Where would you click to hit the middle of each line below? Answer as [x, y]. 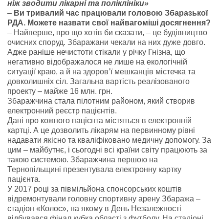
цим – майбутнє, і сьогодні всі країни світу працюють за [107, 150]
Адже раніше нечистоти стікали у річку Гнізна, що [96, 52]
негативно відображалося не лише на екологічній [97, 62]
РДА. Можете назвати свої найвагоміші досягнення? [109, 23]
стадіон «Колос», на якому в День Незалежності [94, 208]
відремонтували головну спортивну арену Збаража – [104, 199]
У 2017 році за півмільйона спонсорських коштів [95, 189]
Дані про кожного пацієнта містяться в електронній [99, 120]
